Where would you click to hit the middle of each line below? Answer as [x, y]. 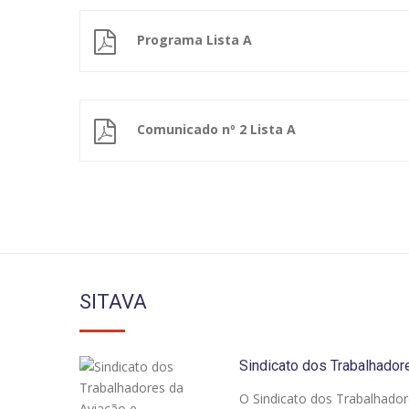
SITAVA [113, 302]
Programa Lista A [195, 40]
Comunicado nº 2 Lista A [217, 129]
